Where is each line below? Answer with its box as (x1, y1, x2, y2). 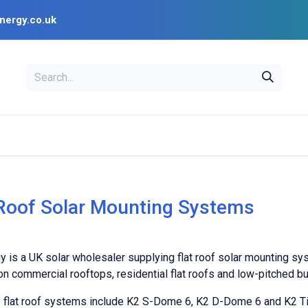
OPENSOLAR (96, 115, 133, 122)
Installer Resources (148, 129, 250, 142)
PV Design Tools (16, 129, 104, 142)
